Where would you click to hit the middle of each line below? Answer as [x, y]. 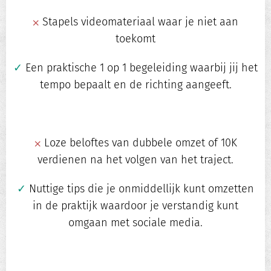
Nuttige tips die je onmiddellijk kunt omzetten [140, 189]
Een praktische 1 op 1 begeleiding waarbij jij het [140, 68]
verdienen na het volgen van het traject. [135, 160]
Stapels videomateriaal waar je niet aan [139, 22]
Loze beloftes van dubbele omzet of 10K [139, 143]
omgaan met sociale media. [135, 223]
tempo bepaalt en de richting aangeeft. [135, 85]
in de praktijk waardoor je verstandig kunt [135, 206]
